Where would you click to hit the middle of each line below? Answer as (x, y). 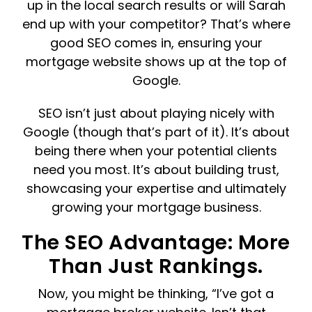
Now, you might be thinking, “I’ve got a (156, 293)
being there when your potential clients (156, 151)
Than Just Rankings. (156, 266)
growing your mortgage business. (156, 208)
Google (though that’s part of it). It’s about (156, 132)
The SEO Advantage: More (156, 243)
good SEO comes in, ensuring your (156, 43)
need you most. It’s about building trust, (156, 170)
